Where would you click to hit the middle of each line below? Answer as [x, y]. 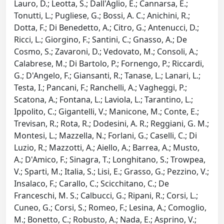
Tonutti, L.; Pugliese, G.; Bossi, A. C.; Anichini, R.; [102, 16]
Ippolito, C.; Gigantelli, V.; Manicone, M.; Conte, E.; [106, 112]
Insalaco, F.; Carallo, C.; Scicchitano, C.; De [91, 184]
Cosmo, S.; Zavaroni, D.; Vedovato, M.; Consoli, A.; [106, 52]
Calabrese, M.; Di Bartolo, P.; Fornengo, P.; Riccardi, [109, 64]
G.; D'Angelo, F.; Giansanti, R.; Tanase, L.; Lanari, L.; [107, 76]
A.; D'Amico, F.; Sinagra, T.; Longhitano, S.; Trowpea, [110, 160]
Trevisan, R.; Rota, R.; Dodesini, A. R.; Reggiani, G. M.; [111, 124]
